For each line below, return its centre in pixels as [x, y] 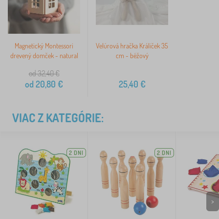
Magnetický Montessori [44, 46]
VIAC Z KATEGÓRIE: [58, 118]
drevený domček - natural [44, 56]
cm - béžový [132, 56]
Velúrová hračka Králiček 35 [132, 46]
